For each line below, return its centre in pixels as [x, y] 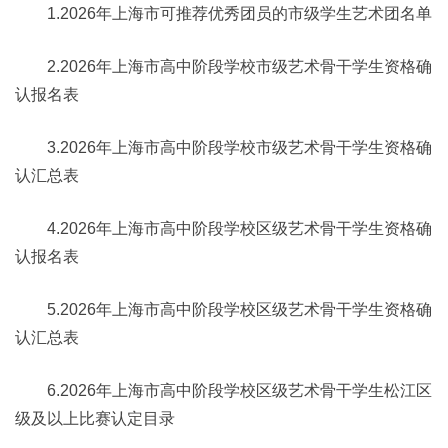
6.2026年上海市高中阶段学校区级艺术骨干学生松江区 [223, 390]
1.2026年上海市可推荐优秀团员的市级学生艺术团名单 [223, 13]
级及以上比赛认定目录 [95, 418]
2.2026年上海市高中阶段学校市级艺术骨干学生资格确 [223, 66]
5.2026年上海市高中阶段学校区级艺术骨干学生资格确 [223, 309]
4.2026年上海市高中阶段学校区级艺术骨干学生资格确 [223, 228]
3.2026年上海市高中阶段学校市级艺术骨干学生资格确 [223, 147]
